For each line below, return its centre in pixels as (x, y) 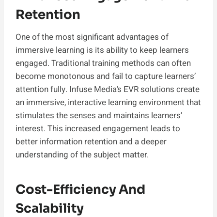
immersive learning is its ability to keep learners (102, 50)
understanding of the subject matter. (82, 155)
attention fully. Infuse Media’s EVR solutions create (108, 89)
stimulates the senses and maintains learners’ (99, 115)
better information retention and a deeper (91, 141)
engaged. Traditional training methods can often (103, 63)
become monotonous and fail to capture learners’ (106, 76)
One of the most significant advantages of (92, 37)
